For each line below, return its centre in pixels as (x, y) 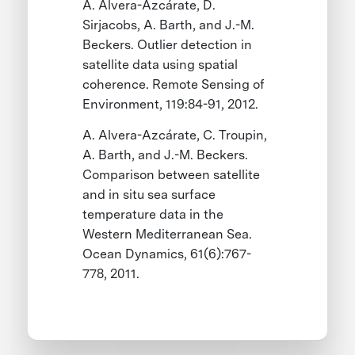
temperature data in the (153, 215)
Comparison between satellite (172, 175)
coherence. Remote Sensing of (174, 85)
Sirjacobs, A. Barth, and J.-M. (169, 25)
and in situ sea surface (149, 195)
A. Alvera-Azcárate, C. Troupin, (175, 136)
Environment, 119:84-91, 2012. (172, 105)
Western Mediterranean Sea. (168, 235)
